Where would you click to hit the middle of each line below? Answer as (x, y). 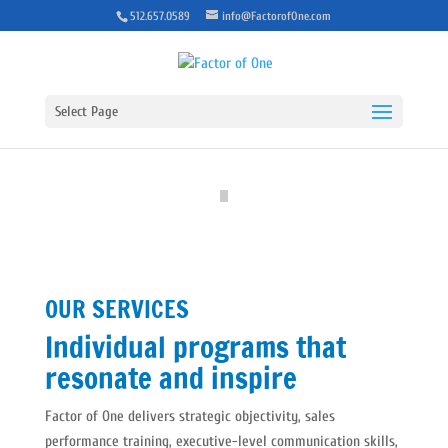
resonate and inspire (170, 378)
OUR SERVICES (116, 309)
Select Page (86, 111)
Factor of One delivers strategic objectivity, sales (189, 416)
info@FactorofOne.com (277, 16)
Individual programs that (195, 347)
